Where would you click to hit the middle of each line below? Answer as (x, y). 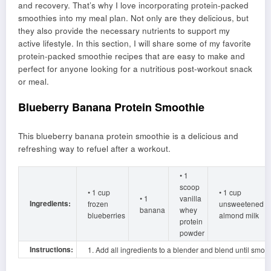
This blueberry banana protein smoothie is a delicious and (128, 135)
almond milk (239, 215)
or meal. (34, 81)
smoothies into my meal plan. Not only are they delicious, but (133, 18)
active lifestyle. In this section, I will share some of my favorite (135, 43)
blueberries (106, 215)
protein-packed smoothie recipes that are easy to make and (132, 56)
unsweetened (241, 203)
